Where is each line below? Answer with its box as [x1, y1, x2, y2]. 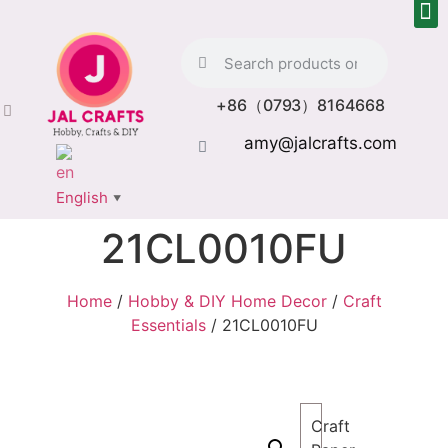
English [56, 187, 108, 207]
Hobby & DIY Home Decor [127, 290, 327, 311]
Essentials [130, 314, 206, 335]
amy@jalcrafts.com [243, 133, 397, 153]
